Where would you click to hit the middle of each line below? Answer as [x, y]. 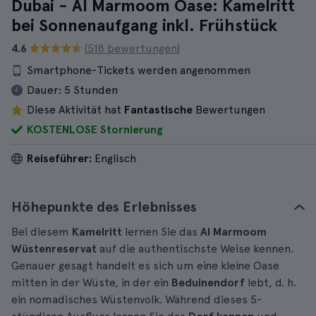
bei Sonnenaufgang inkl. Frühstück [144, 25]
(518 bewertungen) [132, 48]
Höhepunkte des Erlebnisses [104, 207]
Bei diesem [40, 232]
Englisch [114, 158]
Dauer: [44, 90]
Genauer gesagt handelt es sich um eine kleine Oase [145, 266]
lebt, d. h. [271, 282]
